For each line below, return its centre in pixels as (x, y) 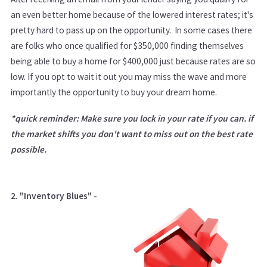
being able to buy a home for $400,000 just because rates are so (133, 61)
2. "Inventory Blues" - (54, 195)
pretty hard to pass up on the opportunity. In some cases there (131, 30)
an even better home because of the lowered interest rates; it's (132, 14)
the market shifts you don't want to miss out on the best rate (132, 133)
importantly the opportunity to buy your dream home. (115, 92)
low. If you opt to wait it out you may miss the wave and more (129, 76)
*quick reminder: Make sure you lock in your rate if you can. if (132, 118)
